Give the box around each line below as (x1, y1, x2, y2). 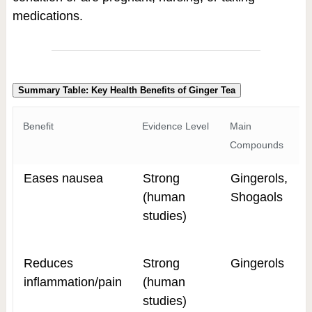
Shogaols (230, 190, 283, 205)
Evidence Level (141, 120, 209, 132)
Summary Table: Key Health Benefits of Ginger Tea (17, 85, 235, 96)
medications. (12, 9, 83, 24)
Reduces (23, 256, 73, 271)
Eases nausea (23, 171, 103, 186)
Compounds (229, 139, 283, 151)
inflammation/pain (23, 275, 122, 290)
